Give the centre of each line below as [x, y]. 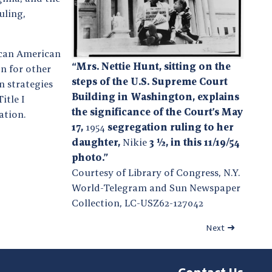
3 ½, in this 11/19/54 [193, 142]
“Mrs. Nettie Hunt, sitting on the [151, 66]
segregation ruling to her [169, 127]
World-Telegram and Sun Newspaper [156, 187]
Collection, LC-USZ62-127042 [138, 202]
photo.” [90, 157]
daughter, [97, 142]
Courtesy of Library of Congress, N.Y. [156, 172]
